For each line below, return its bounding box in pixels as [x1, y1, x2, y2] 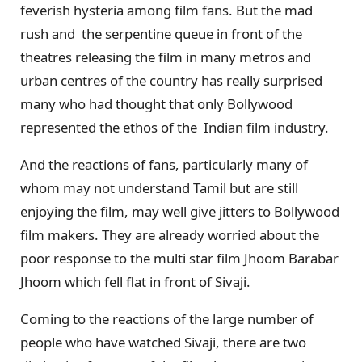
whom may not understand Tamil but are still [20, 178, 298, 197]
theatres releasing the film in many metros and [20, 47, 311, 66]
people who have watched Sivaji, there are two [20, 332, 306, 351]
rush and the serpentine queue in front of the [20, 23, 302, 43]
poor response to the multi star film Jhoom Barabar [20, 248, 339, 267]
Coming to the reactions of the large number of [20, 309, 314, 328]
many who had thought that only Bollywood [20, 94, 293, 113]
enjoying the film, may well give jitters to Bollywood [20, 201, 339, 221]
